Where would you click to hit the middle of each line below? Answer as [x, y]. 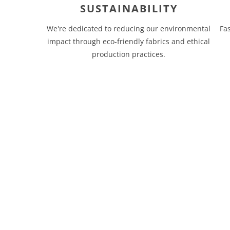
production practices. [129, 54]
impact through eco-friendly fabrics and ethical [129, 41]
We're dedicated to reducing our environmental [129, 28]
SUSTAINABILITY [129, 8]
